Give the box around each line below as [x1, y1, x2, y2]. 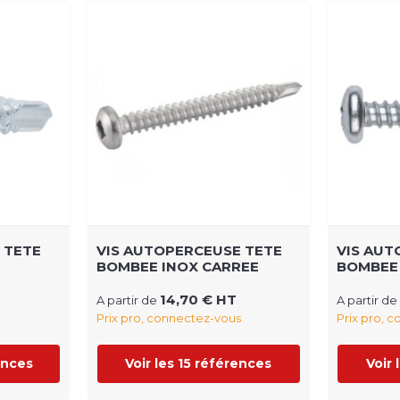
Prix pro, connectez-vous [96, 311, 241, 326]
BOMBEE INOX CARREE [96, 258, 259, 276]
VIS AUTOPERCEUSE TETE [96, 242, 282, 260]
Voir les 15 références [125, 355, 272, 372]
